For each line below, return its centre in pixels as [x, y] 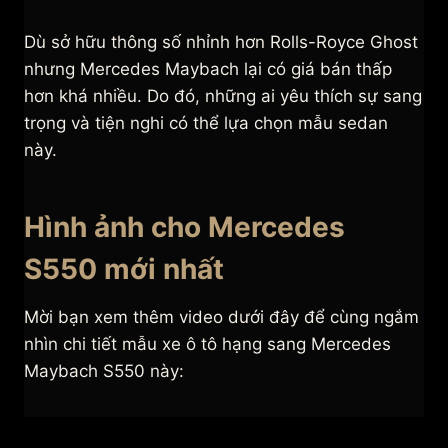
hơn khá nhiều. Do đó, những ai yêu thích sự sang [223, 96]
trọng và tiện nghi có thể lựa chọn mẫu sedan [206, 123]
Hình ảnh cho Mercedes [184, 227]
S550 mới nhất [124, 269]
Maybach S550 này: [106, 371]
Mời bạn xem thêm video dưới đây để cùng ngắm [221, 317]
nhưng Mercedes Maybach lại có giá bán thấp [208, 69]
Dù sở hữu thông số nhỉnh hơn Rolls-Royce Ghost [221, 42]
